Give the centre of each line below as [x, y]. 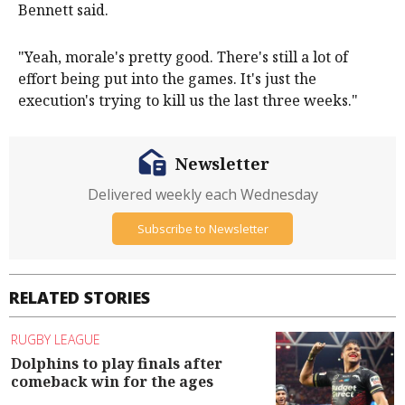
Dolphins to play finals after [117, 363]
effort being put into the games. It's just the [167, 79]
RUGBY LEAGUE [56, 340]
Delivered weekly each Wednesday [202, 195]
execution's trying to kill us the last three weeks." [188, 101]
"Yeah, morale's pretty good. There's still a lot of [183, 57]
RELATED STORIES [80, 298]
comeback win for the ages [112, 381]
